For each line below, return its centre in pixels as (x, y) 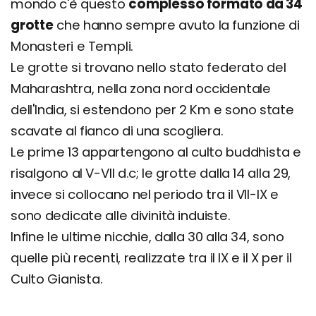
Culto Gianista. (57, 279)
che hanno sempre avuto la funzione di (176, 25)
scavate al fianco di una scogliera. (117, 130)
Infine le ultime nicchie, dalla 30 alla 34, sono (147, 236)
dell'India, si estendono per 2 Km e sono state (152, 109)
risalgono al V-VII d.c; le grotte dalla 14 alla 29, (151, 173)
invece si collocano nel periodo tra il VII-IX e (145, 194)
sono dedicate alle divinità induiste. (121, 215)
